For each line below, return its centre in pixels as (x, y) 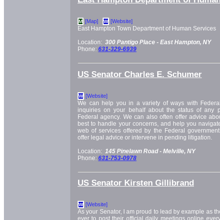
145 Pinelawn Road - (134, 151)
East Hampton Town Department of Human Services (147, 29)
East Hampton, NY (186, 42)
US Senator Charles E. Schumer (140, 74)
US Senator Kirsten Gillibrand (136, 183)
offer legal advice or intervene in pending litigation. (145, 137)
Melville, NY (179, 151)
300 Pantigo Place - (133, 42)
